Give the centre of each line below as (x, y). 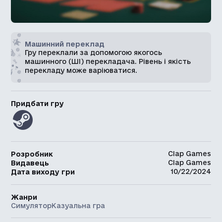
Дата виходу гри (43, 172)
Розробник (32, 154)
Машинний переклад (65, 44)
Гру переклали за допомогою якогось (94, 52)
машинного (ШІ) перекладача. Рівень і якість (108, 61)
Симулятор (31, 205)
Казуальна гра (79, 205)
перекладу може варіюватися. (81, 70)
